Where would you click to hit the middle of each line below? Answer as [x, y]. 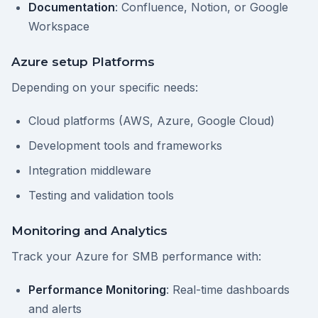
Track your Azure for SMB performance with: [136, 256]
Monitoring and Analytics [89, 231]
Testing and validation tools [101, 195]
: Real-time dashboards [228, 290]
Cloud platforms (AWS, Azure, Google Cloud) [152, 121]
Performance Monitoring [97, 290]
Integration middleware [90, 170]
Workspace [59, 26]
